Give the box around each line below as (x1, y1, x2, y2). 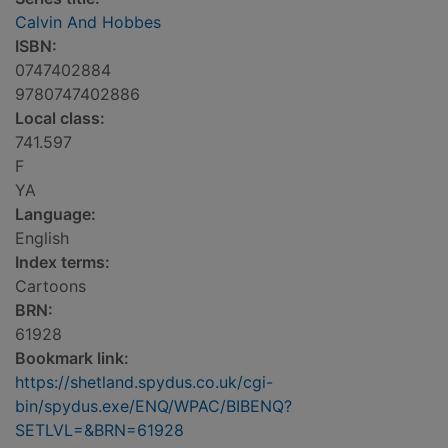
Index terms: (15, 252, 110, 273)
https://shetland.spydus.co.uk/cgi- (15, 372, 273, 393)
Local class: (15, 108, 105, 129)
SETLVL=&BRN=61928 (15, 420, 184, 441)
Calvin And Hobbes (15, 12, 161, 33)
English (15, 228, 69, 249)
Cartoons (15, 276, 86, 297)
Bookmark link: (15, 348, 129, 369)
